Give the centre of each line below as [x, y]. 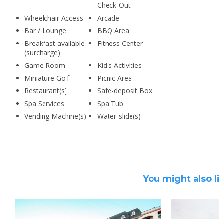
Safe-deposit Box [124, 91]
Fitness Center [120, 43]
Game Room [45, 65]
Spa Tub [110, 103]
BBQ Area [113, 31]
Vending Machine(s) [55, 116]
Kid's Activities [119, 65]
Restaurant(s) [46, 91]
